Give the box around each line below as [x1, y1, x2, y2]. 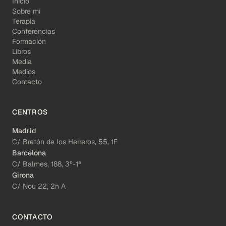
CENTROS [12, 107, 48, 117]
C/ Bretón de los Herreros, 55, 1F [12, 137, 118, 146]
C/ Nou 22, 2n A [12, 181, 66, 191]
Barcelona [12, 148, 46, 157]
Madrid [12, 126, 36, 135]
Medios [12, 67, 35, 76]
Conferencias [12, 26, 55, 36]
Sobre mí [12, 6, 40, 16]
